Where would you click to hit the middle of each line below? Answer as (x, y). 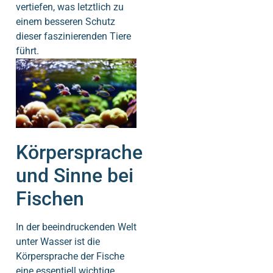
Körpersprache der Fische (70, 256)
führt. (27, 51)
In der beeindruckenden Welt (76, 227)
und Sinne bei (75, 175)
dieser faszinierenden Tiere (73, 37)
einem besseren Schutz (66, 22)
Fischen (50, 198)
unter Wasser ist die (58, 241)
